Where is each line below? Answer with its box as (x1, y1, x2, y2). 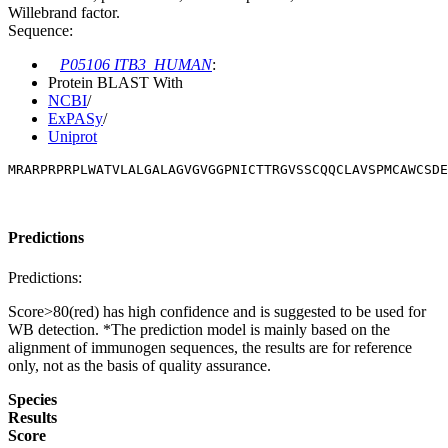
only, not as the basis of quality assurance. (8, 356, 271, 374)
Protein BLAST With (48, 73, 183, 91)
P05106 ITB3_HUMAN (60, 55, 212, 73)
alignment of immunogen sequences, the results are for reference (8, 338, 412, 356)
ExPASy (48, 109, 103, 127)
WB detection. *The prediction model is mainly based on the (8, 320, 390, 338)
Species (8, 390, 57, 408)
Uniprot (48, 127, 97, 145)
